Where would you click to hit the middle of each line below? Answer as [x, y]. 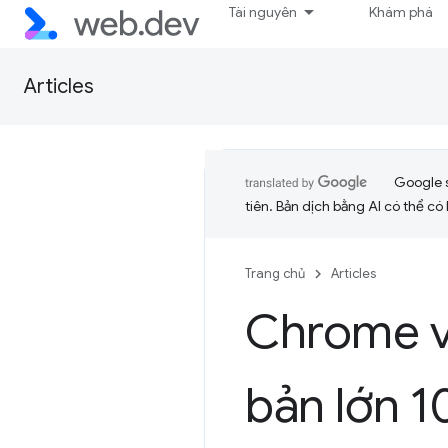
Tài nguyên [263, 12]
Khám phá [401, 12]
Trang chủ [275, 273]
